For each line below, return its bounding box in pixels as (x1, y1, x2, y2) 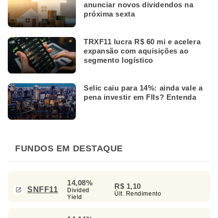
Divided (67, 187, 90, 194)
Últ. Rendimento (114, 190, 162, 198)
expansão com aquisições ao (84, 47, 189, 55)
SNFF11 (27, 185, 58, 194)
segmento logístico (84, 56, 153, 65)
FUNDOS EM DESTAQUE (15, 144, 123, 154)
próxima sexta (84, 10, 135, 18)
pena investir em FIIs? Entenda (84, 93, 197, 102)
